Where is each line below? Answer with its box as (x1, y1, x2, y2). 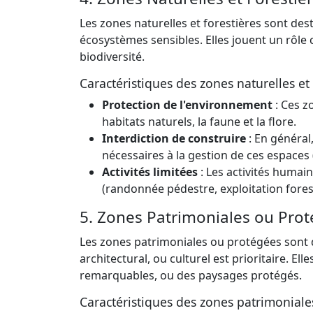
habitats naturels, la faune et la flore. (102, 113, 296, 129)
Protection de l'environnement (102, 96, 272, 112)
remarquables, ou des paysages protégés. (80, 267, 302, 283)
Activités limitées (102, 163, 198, 180)
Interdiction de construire (102, 130, 246, 146)
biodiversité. (80, 48, 145, 64)
